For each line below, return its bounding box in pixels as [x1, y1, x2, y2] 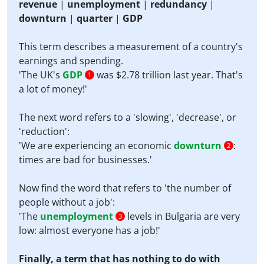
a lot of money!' [19, 82, 87, 95]
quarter [77, 12, 113, 25]
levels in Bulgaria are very [125, 210, 240, 223]
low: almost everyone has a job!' [19, 224, 160, 237]
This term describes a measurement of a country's [19, 40, 243, 53]
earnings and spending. [19, 54, 123, 67]
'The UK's [19, 68, 62, 81]
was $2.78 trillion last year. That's [94, 68, 243, 81]
